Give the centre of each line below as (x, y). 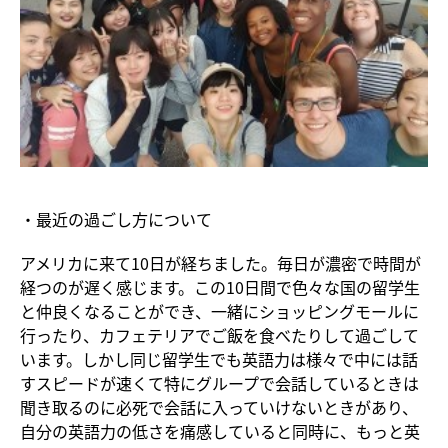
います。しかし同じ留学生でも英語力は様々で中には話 (219, 358)
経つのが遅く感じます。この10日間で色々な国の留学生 (220, 286)
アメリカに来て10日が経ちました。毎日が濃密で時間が (220, 262)
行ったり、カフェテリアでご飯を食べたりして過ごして (219, 334)
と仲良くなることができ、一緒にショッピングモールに (219, 310)
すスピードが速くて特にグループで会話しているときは (219, 382)
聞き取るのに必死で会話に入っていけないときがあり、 (219, 406)
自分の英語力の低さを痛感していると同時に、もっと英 (220, 430)
